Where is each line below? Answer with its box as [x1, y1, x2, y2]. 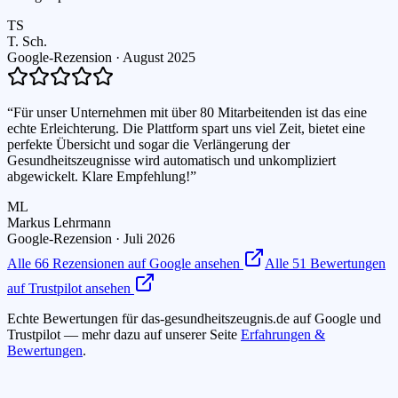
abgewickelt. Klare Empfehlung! [7, 169, 190, 185]
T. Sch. [7, 34, 47, 50]
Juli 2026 [123, 231, 175, 247]
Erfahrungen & [241, 327, 325, 343]
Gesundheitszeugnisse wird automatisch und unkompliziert [7, 153, 336, 169]
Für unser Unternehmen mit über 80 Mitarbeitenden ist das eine [13, 105, 367, 121]
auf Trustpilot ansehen [7, 281, 134, 297]
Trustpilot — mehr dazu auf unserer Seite [7, 327, 237, 343]
